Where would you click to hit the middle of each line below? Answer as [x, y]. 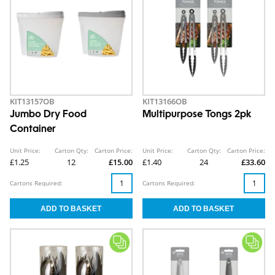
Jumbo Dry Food [48, 115]
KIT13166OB [165, 101]
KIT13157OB [32, 101]
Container [33, 130]
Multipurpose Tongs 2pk [197, 115]
